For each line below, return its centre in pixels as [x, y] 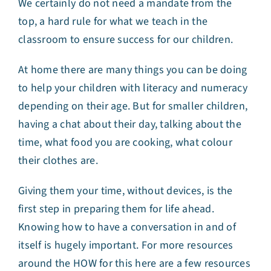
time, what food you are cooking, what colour [125, 143]
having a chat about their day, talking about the [130, 125]
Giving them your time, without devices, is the [126, 191]
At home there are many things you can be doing [133, 70]
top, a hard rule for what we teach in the [113, 22]
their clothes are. [60, 161]
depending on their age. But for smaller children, [133, 106]
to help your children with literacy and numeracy [133, 88]
